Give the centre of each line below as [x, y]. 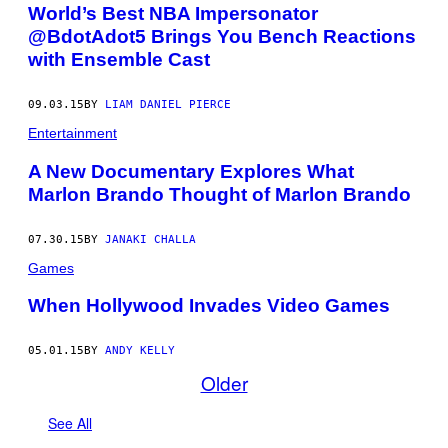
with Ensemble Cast [119, 60]
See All [70, 423]
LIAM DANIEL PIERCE [168, 105]
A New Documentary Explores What [191, 171]
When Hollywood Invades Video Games [209, 306]
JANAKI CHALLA [150, 239]
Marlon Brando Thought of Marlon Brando [219, 194]
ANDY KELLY [140, 351]
